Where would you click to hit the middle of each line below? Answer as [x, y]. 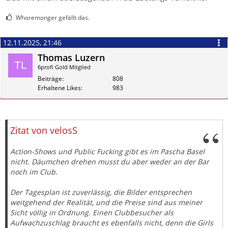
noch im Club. [34, 172]
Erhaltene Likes [59, 88]
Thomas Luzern [71, 57]
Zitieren [208, 121]
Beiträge [50, 78]
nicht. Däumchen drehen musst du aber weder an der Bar [110, 161]
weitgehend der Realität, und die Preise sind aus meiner [106, 202]
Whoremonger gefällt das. [53, 17]
